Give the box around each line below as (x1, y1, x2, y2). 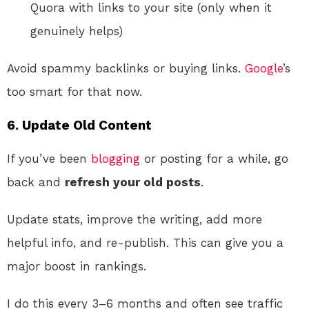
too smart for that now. (7, 84, 142, 99)
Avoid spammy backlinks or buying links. (7, 61, 245, 75)
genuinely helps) (30, 23, 123, 38)
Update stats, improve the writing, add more (7, 212, 262, 226)
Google (245, 61, 283, 75)
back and (7, 175, 65, 189)
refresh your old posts (65, 175, 201, 189)
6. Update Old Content (7, 117, 152, 133)
